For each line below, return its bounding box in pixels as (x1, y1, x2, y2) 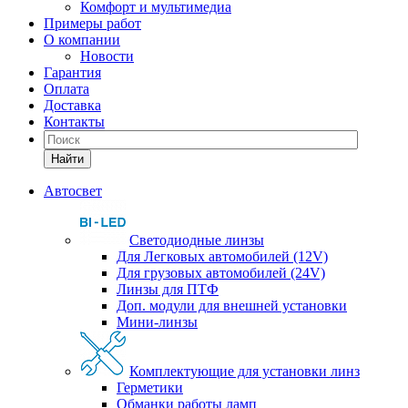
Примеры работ (44, 15, 141, 31)
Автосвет (44, 183, 102, 199)
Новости (80, 48, 134, 64)
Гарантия (44, 65, 101, 80)
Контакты (44, 114, 105, 129)
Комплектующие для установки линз (129, 363, 360, 379)
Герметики (117, 380, 183, 395)
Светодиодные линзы (129, 232, 264, 248)
